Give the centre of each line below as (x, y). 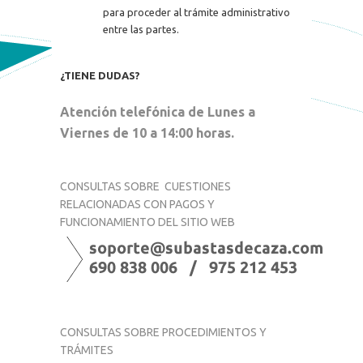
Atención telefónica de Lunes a (157, 111)
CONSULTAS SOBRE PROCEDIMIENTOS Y (163, 332)
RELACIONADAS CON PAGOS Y (137, 204)
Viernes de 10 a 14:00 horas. (147, 132)
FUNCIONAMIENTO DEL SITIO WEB (147, 222)
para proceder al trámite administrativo (196, 12)
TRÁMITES (86, 350)
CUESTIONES (196, 186)
